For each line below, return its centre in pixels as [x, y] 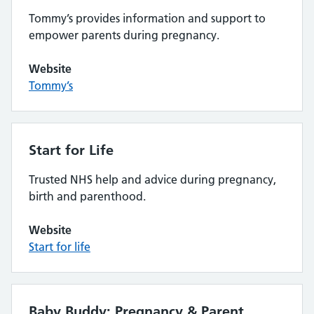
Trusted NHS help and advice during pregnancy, [152, 179]
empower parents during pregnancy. [124, 35]
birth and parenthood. [87, 196]
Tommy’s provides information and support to [147, 18]
